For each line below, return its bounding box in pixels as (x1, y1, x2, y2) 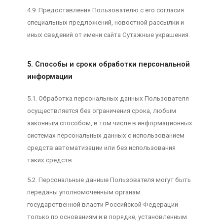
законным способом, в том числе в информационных (27, 119, 192, 127)
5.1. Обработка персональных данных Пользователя (27, 95, 189, 103)
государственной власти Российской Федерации (27, 200, 178, 208)
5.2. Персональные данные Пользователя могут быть (27, 176, 191, 184)
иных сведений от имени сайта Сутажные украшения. (27, 31, 190, 39)
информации (27, 73, 73, 81)
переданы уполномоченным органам (27, 188, 141, 196)
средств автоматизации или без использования (27, 144, 176, 152)
